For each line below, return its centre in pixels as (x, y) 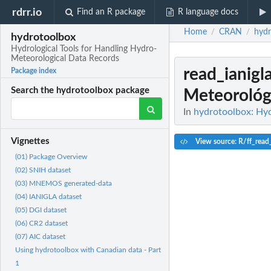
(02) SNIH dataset (43, 170)
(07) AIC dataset (40, 237)
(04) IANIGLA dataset (48, 197)
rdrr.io (27, 12)
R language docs (208, 12)
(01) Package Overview (51, 157)
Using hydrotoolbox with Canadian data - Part (88, 250)
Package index (34, 71)
